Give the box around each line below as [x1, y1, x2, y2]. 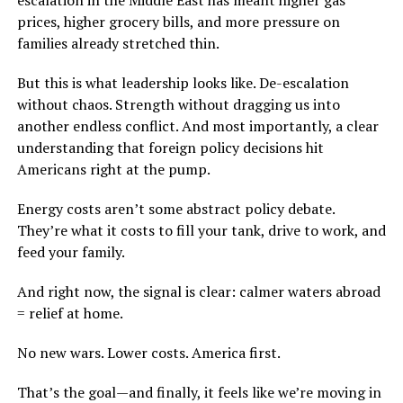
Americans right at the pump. [16, 159, 210, 180]
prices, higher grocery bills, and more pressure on [16, 12, 340, 32]
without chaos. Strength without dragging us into [16, 94, 340, 115]
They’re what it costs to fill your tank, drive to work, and [16, 220, 386, 241]
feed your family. [16, 242, 125, 263]
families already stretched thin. [16, 33, 219, 54]
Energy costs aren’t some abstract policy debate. [16, 199, 335, 219]
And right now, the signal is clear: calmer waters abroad [16, 282, 381, 302]
